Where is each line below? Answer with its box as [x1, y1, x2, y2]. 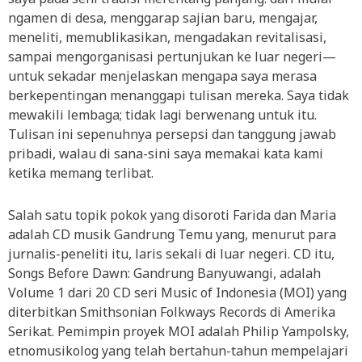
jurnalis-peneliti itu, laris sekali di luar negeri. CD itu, [8, 245, 335, 263]
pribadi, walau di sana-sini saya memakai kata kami [8, 145, 323, 162]
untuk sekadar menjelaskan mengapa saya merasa [8, 67, 317, 85]
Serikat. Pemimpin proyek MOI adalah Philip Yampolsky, [8, 322, 349, 340]
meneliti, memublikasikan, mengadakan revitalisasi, [8, 28, 326, 46]
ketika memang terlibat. [8, 164, 154, 182]
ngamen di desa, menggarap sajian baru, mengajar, [8, 9, 318, 27]
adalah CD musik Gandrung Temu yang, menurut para [8, 225, 336, 243]
